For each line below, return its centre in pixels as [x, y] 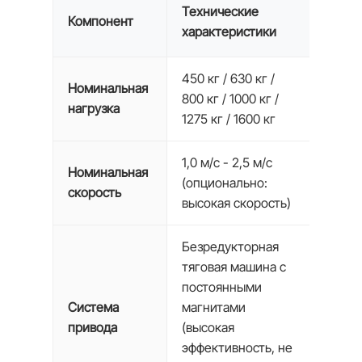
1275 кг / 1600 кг [228, 119]
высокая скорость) [236, 203]
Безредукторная [230, 246]
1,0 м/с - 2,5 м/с [227, 162]
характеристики [229, 32]
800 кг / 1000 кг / [230, 99]
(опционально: [224, 183]
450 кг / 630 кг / [228, 78]
